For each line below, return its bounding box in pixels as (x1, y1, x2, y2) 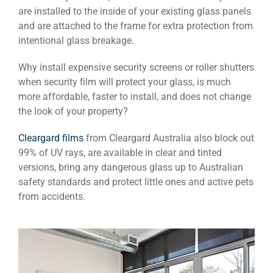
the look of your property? (18, 105, 128, 117)
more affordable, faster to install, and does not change (18, 91, 251, 102)
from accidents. (18, 191, 85, 202)
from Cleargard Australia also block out (83, 132, 254, 144)
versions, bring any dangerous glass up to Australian (18, 161, 243, 173)
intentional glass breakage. (18, 35, 134, 46)
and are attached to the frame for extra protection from (18, 20, 253, 32)
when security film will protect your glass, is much (18, 76, 231, 88)
